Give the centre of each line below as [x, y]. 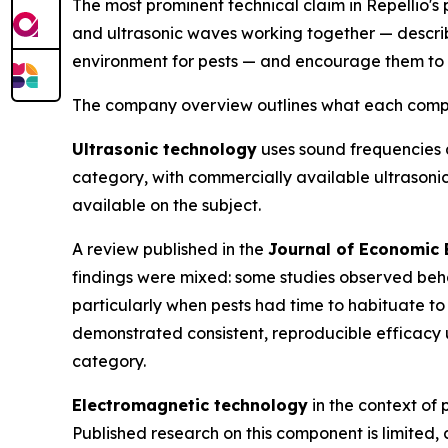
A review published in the [170, 249]
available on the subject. [166, 205]
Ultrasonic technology [164, 149]
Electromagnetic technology [190, 405]
